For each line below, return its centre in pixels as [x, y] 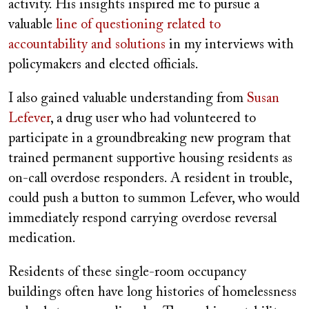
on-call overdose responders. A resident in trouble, [150, 178]
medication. [44, 238]
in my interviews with [230, 44]
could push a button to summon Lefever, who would [154, 198]
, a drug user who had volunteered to [153, 118]
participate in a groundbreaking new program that [150, 138]
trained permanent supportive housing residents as [150, 158]
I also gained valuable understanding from [128, 98]
